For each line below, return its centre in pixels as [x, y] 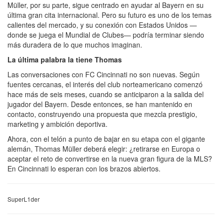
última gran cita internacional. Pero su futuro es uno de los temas [110, 15]
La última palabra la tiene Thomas [65, 59]
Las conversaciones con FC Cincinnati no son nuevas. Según [104, 74]
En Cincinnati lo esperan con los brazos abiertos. [84, 168]
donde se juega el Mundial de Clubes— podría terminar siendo [106, 34]
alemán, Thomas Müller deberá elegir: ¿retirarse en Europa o [104, 148]
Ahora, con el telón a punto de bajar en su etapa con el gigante [106, 139]
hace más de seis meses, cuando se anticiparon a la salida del [106, 94]
